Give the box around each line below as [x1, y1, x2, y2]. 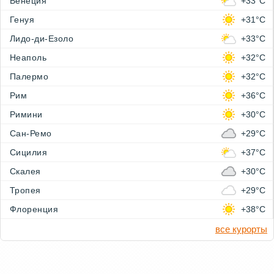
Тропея [10, 185, 41, 196]
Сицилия [10, 147, 48, 158]
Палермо [10, 72, 49, 82]
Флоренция [10, 204, 59, 215]
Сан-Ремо [10, 128, 52, 139]
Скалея [10, 166, 41, 177]
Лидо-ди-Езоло [10, 34, 74, 44]
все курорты [215, 224, 267, 235]
